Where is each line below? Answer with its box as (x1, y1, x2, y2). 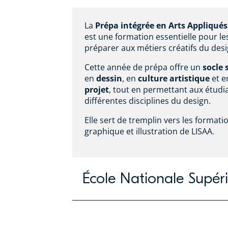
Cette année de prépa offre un (84, 61, 203, 73)
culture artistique (138, 72, 210, 84)
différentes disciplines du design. (84, 95, 211, 106)
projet (84, 83, 109, 95)
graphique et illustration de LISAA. (84, 125, 214, 137)
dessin (96, 72, 122, 84)
